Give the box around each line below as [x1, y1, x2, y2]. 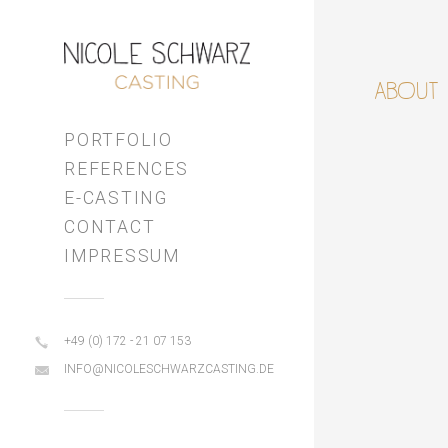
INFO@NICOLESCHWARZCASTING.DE [64, 361, 274, 376]
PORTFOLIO [64, 129, 173, 150]
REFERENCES [64, 158, 189, 179]
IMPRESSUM [64, 245, 180, 266]
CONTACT [64, 216, 156, 237]
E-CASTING [64, 187, 168, 208]
